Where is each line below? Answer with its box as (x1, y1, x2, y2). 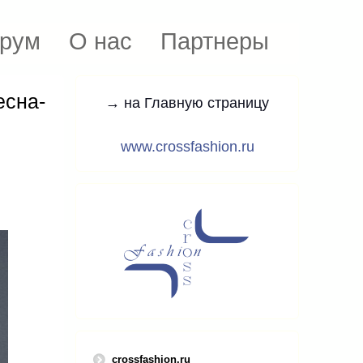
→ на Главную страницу (105, 95, 269, 111)
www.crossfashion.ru (120, 139, 254, 155)
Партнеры (160, 28, 269, 54)
